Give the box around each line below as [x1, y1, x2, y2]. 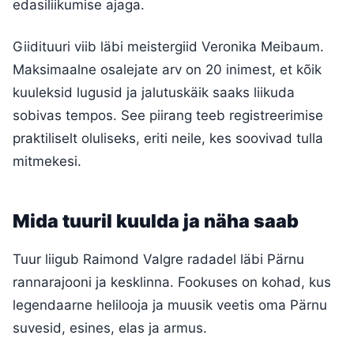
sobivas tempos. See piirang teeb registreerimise [13, 107, 323, 123]
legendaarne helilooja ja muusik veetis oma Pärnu [13, 296, 327, 313]
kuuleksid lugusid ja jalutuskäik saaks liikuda [13, 84, 295, 100]
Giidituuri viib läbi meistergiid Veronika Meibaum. [13, 38, 324, 55]
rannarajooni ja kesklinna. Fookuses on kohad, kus [13, 273, 331, 290]
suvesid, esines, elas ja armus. [13, 319, 207, 336]
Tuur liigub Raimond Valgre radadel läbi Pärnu [13, 250, 304, 267]
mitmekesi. [13, 153, 81, 169]
